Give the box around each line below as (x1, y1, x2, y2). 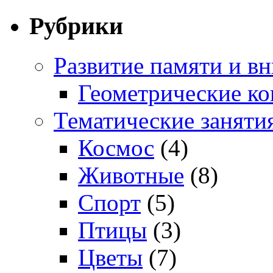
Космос (78, 135, 154, 161)
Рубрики (29, 12, 123, 40)
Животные (78, 162, 184, 189)
